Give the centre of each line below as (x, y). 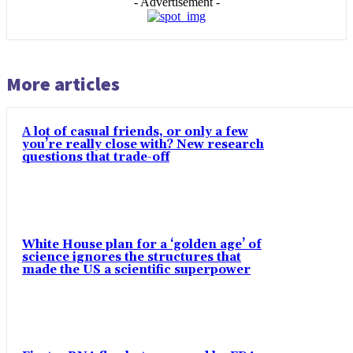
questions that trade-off (96, 158)
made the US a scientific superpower (136, 269)
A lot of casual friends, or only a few (135, 132)
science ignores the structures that (132, 257)
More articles (63, 84)
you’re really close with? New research (143, 145)
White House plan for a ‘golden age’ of (142, 244)
